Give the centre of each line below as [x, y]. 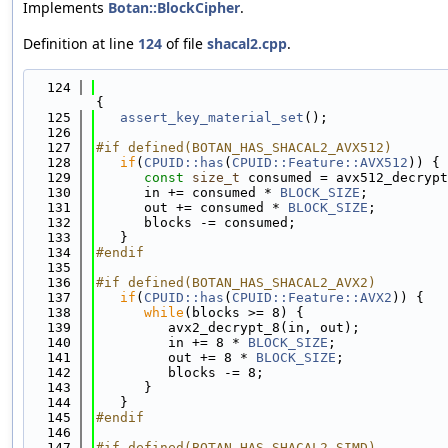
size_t [216, 178]
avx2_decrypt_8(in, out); [228, 328]
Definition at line [80, 44]
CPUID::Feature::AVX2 [312, 298]
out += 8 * [176, 358]
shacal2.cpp [247, 44]
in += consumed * [188, 193]
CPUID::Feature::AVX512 [320, 163]
